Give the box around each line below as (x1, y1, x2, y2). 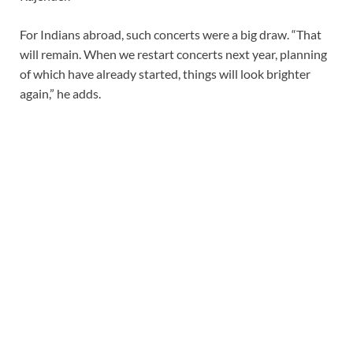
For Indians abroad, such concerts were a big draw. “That (20, 26, 321, 42)
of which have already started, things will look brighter (20, 65, 310, 81)
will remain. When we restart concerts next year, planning (20, 46, 327, 61)
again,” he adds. (20, 85, 101, 101)
